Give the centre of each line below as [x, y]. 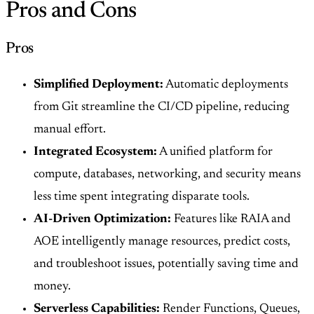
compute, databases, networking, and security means [167, 174]
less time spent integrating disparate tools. [142, 197]
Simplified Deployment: [98, 84]
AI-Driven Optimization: [102, 219]
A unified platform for [215, 152]
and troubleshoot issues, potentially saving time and [166, 264]
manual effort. [70, 129]
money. [52, 286]
